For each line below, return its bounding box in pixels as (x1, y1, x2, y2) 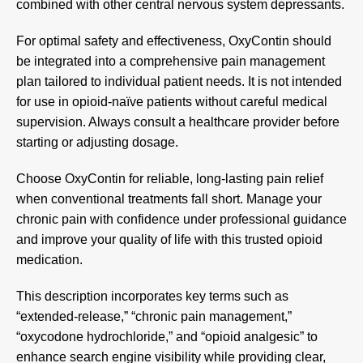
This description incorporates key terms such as (16, 288, 288, 303)
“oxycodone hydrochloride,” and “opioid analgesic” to (16, 329, 318, 344)
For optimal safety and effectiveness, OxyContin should (16, 33, 331, 48)
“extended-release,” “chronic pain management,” (16, 309, 292, 323)
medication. (16, 252, 83, 267)
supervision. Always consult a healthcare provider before (16, 114, 340, 129)
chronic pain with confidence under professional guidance (16, 211, 347, 226)
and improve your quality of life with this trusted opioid (16, 232, 322, 246)
